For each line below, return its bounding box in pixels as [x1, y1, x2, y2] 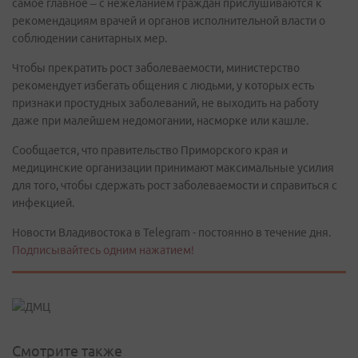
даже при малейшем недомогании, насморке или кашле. [12, 114, 308, 127]
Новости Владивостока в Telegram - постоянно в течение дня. [12, 226, 331, 239]
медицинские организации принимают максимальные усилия [12, 161, 334, 174]
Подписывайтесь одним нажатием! [12, 244, 194, 257]
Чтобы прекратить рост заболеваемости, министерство [12, 62, 300, 74]
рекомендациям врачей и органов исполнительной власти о [12, 14, 325, 27]
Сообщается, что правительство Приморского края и [12, 144, 288, 157]
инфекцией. [12, 197, 74, 209]
